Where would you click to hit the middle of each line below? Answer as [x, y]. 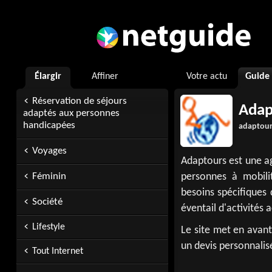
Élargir [48, 76]
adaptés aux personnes [71, 113]
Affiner [105, 76]
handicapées [49, 125]
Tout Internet [58, 251]
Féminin [49, 176]
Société [47, 202]
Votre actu [207, 76]
